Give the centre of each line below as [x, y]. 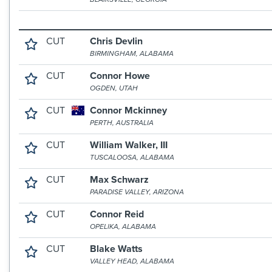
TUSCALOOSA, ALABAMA [132, 157]
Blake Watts [117, 249]
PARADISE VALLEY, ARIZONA [137, 192]
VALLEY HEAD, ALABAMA [132, 261]
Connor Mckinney [129, 110]
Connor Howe [120, 76]
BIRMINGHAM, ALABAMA [132, 53]
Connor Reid [117, 214]
